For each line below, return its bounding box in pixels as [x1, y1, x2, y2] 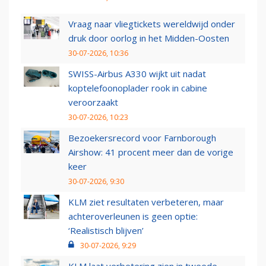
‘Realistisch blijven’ [68, 224, 144, 237]
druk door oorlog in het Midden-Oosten [68, 32, 229, 45]
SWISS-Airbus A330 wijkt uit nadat [68, 68, 206, 80]
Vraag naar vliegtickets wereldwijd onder [68, 18, 235, 30]
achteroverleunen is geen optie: [68, 210, 198, 223]
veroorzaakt [68, 96, 118, 109]
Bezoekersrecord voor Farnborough [68, 132, 216, 144]
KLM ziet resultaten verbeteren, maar [68, 196, 224, 208]
